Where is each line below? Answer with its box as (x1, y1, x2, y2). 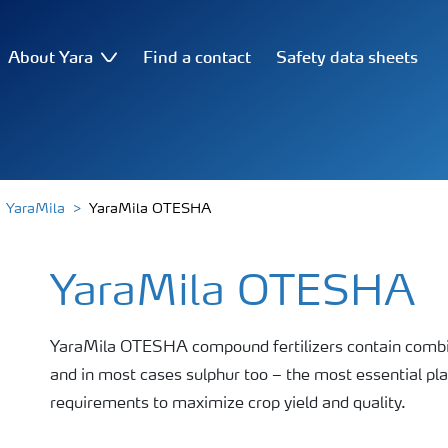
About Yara (8, 46, 94, 67)
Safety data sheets (276, 46, 419, 67)
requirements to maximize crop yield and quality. (49, 396, 406, 412)
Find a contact (142, 46, 251, 67)
